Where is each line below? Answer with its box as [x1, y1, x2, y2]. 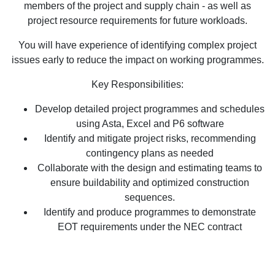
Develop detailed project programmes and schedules [35, 103, 265, 114]
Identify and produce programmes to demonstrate [44, 206, 256, 217]
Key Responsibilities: [91, 79, 184, 90]
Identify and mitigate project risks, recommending [44, 133, 256, 144]
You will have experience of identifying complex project [18, 39, 257, 50]
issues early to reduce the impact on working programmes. [11, 54, 264, 65]
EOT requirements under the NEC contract [58, 221, 242, 232]
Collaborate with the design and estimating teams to [37, 162, 262, 173]
